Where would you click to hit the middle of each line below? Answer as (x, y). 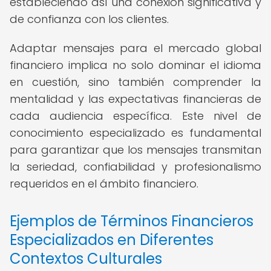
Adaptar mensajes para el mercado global (135, 48)
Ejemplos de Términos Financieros (132, 221)
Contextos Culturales (86, 259)
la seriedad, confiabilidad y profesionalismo (135, 167)
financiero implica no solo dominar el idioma (135, 65)
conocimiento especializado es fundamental (135, 133)
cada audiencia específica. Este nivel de (135, 116)
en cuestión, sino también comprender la (135, 82)
